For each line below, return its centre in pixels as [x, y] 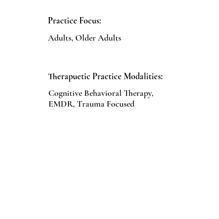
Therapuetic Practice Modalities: [105, 76]
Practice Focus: [75, 21]
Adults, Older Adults [85, 38]
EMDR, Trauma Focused [91, 104]
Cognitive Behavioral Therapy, [101, 93]
